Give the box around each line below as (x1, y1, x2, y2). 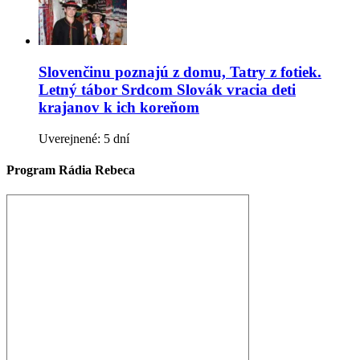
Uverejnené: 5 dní (39, 131, 129, 145)
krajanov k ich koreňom (39, 99, 199, 117)
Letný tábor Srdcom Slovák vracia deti (39, 81, 296, 99)
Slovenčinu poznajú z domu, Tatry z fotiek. (39, 63, 321, 81)
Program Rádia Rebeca (6, 163, 135, 178)
